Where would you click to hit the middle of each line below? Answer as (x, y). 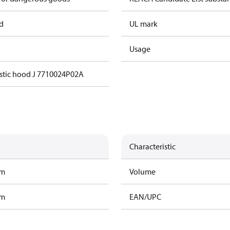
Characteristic (152, 146)
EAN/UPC (145, 197)
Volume (142, 171)
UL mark (143, 24)
